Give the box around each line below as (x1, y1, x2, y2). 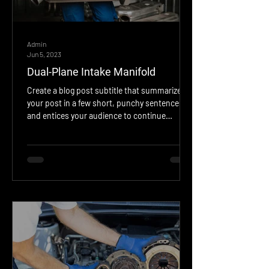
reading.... (27, 123, 64, 134)
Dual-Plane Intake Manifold (27, 65, 156, 79)
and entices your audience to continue (27, 110, 166, 121)
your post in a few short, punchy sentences (27, 98, 183, 109)
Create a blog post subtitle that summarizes (27, 85, 186, 96)
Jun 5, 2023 (27, 49, 61, 58)
